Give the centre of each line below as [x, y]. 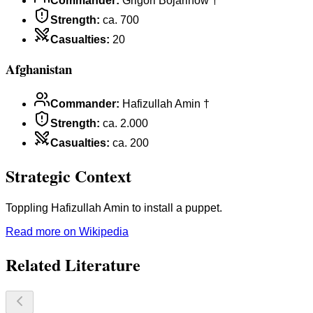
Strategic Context [68, 176]
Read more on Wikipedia [67, 232]
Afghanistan [39, 68]
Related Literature [73, 265]
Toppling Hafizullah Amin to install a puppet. [114, 208]
